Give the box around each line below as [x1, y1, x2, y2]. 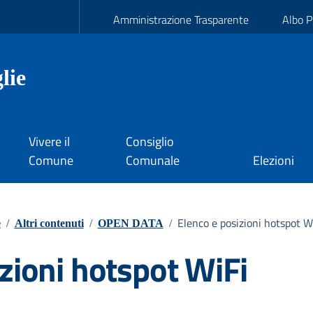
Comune [28, 151, 73, 170]
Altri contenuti [14, 217, 84, 229]
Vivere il [28, 132, 70, 152]
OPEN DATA [97, 217, 163, 229]
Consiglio [125, 132, 174, 152]
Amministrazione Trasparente [113, 11, 249, 28]
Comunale [125, 151, 180, 170]
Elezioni [253, 151, 295, 170]
